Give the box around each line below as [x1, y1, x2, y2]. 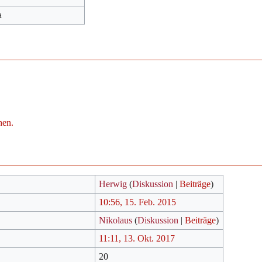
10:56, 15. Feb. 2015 [99, 196, 177, 207]
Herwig [99, 178, 127, 189]
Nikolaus [99, 215, 133, 225]
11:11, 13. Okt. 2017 [99, 233, 175, 243]
